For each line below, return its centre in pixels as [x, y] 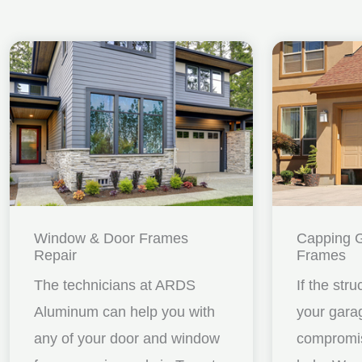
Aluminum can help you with [124, 311]
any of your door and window [127, 338]
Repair [55, 255]
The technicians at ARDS [115, 285]
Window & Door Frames [111, 238]
